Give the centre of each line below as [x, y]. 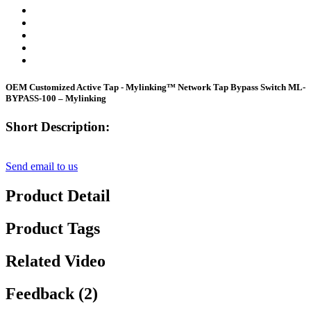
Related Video [56, 261]
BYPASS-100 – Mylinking [56, 99]
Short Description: [58, 127]
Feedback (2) [52, 293]
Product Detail [58, 196]
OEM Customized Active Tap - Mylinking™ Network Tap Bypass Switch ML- [155, 87]
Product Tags [53, 228]
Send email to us [42, 167]
